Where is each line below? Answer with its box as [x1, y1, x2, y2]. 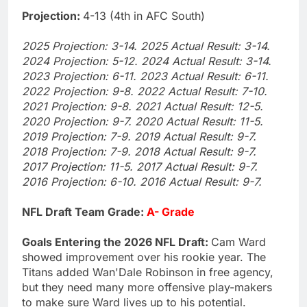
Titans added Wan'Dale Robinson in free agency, [22, 265, 273, 279]
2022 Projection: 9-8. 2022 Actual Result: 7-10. [22, 84, 267, 98]
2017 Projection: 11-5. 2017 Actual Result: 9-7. [22, 159, 258, 173]
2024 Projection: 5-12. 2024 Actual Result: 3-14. [22, 53, 271, 68]
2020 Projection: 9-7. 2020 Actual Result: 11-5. [22, 114, 263, 128]
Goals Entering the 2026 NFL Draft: [22, 234, 211, 249]
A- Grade [147, 204, 195, 219]
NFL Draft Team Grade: [22, 204, 147, 219]
